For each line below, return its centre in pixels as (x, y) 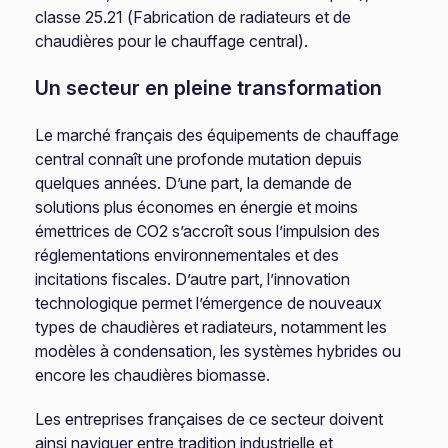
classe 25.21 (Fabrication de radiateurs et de (193, 17)
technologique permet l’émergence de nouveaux (209, 303)
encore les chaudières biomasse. (153, 375)
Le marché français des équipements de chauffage (217, 135)
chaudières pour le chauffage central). (172, 41)
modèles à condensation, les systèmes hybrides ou (218, 351)
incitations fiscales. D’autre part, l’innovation (193, 279)
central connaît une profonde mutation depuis (199, 159)
